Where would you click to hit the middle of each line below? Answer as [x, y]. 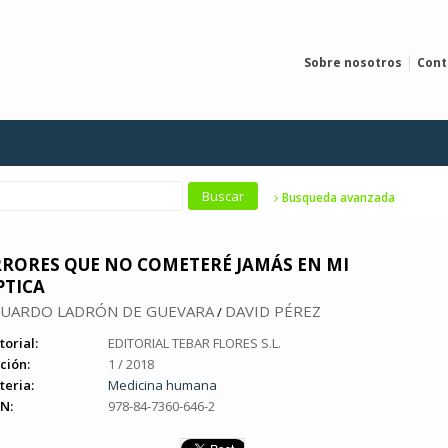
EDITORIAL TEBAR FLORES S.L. [194, 343]
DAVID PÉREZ [273, 311]
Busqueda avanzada [337, 197]
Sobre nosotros [353, 62]
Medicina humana [162, 385]
